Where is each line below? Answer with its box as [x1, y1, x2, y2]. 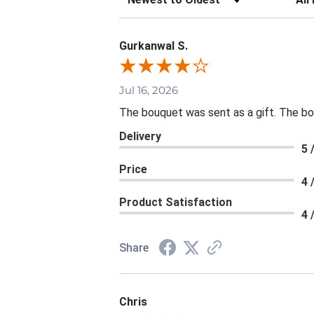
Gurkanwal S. [119, 39, 188, 53]
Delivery [119, 130, 161, 144]
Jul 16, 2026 [119, 83, 178, 97]
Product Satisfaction [119, 196, 232, 210]
